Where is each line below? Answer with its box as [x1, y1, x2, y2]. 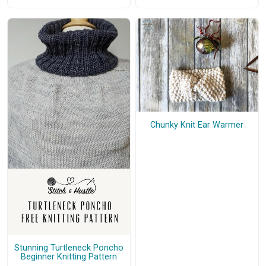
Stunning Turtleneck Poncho [14, 243, 123, 254]
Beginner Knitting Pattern [20, 252, 117, 262]
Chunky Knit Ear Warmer [150, 119, 244, 130]
